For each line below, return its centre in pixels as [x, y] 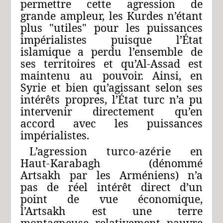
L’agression [58, 151]
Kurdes [145, 16]
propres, [86, 100]
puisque [131, 40]
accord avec [58, 123]
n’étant [185, 16]
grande [38, 16]
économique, [170, 199]
